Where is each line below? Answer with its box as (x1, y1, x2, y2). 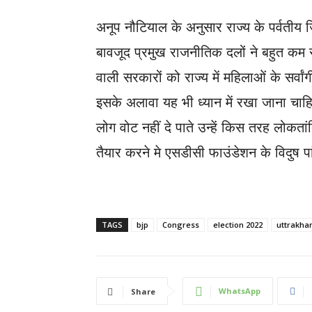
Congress (162, 219, 199, 230)
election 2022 (213, 219, 263, 230)
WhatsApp (219, 286, 260, 296)
